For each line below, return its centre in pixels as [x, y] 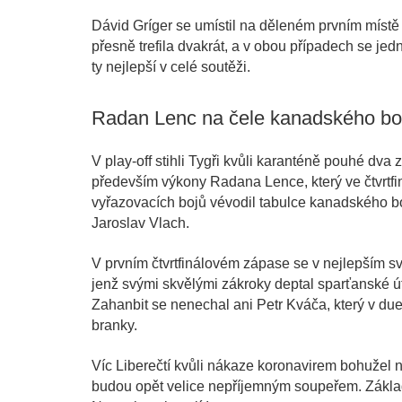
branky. [114, 325]
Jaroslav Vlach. [140, 223]
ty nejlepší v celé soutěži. [171, 67]
